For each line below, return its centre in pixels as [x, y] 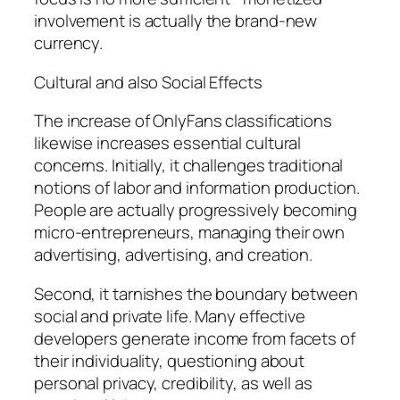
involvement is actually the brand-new [176, 21]
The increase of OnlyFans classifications [183, 121]
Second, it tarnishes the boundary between [196, 293]
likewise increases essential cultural [168, 143]
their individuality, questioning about [170, 360]
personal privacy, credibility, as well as [173, 383]
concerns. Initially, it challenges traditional [189, 166]
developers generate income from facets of [195, 338]
